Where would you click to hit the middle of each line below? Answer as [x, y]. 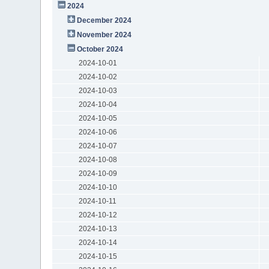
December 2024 [104, 20]
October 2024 [100, 49]
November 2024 [104, 35]
